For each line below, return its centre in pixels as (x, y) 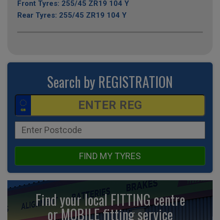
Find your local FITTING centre (110, 199)
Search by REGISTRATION (110, 82)
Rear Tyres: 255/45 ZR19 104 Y (72, 15)
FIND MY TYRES (110, 156)
